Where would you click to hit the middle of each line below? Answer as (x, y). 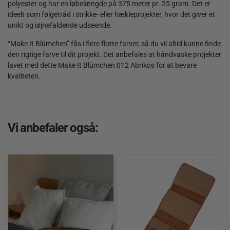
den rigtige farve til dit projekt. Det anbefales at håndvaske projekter (114, 54)
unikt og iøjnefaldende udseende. (60, 25)
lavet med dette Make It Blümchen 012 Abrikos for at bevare (102, 65)
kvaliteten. (24, 76)
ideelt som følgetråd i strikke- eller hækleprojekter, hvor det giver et (111, 15)
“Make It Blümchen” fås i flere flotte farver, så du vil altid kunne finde (114, 43)
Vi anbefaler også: (53, 128)
